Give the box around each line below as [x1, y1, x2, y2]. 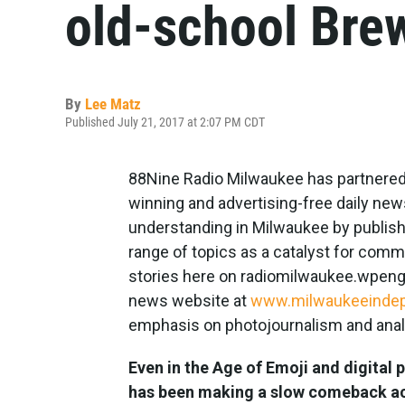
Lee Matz [85, 95, 141, 113]
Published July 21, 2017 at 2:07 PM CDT [65, 115, 265, 129]
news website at [128, 291, 250, 310]
